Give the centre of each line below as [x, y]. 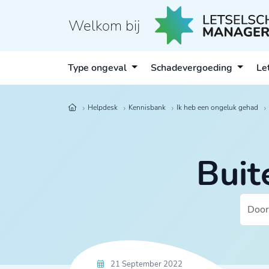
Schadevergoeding [193, 68]
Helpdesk [103, 107]
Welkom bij [104, 26]
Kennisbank [147, 107]
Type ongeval [99, 68]
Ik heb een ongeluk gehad [217, 107]
